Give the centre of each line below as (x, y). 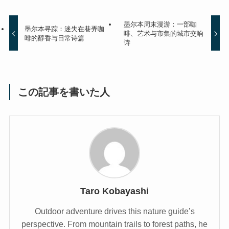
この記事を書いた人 (64, 92)
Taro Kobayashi (114, 191)
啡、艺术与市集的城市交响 (163, 33)
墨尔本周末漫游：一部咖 (160, 24)
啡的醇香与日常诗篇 (55, 38)
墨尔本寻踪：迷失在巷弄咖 (65, 29)
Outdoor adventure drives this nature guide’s (114, 211)
